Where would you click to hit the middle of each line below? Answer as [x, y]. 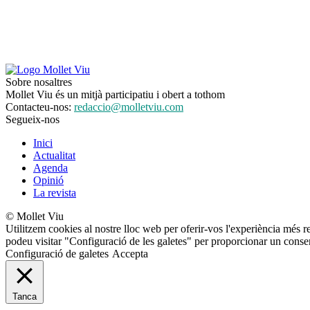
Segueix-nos [33, 119]
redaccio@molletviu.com [129, 107]
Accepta [130, 253]
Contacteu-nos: [40, 107]
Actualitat [54, 155]
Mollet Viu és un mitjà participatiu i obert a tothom [115, 94]
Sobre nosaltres [39, 82]
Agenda [51, 167]
